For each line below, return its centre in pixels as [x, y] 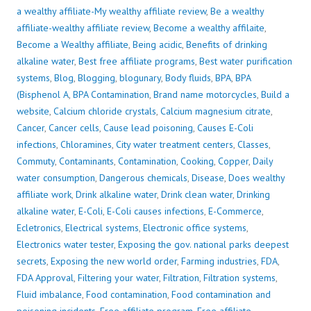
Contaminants [86, 161]
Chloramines [86, 145]
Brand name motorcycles [205, 95]
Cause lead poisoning [148, 128]
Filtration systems [239, 278]
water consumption [56, 178]
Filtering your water [118, 278]
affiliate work [44, 195]
